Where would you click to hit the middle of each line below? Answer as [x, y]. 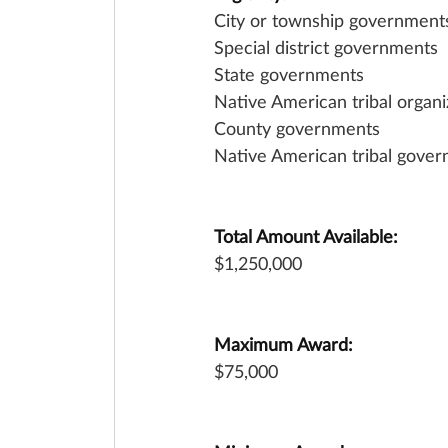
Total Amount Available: [306, 236]
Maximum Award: [283, 344]
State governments [289, 74]
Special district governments [326, 47]
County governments [297, 128]
